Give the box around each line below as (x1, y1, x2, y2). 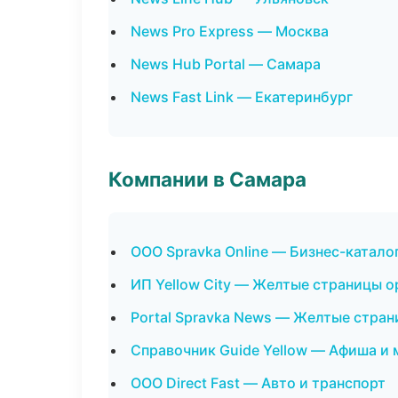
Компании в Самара (108, 167, 306, 191)
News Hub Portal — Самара (131, 55, 321, 73)
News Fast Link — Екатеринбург (131, 88, 353, 106)
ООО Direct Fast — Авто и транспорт (131, 374, 386, 392)
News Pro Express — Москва (131, 22, 329, 40)
